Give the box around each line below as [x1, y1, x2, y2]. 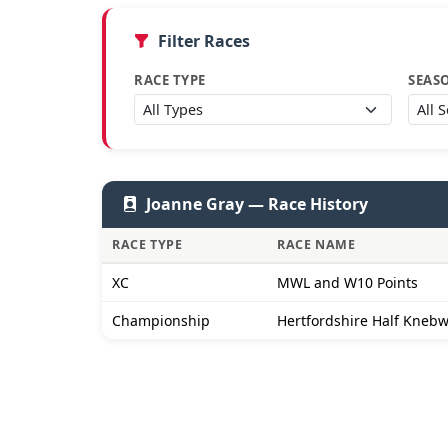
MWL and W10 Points [277, 273, 418, 292]
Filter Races [158, 30, 250, 52]
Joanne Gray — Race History [146, 193, 368, 215]
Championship [112, 311, 210, 330]
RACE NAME [277, 236, 356, 253]
